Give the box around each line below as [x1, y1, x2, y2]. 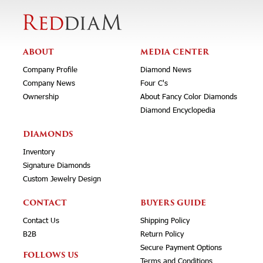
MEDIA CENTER [140, 49, 209, 56]
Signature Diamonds [23, 160, 90, 170]
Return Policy [140, 229, 184, 238]
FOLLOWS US [23, 252, 78, 259]
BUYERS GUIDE [140, 200, 206, 207]
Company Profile [23, 65, 77, 74]
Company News [23, 78, 75, 87]
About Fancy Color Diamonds [140, 92, 237, 101]
